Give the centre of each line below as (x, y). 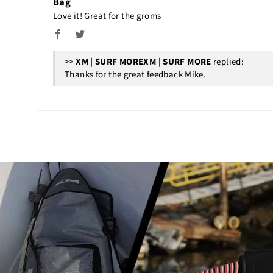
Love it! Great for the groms (107, 16)
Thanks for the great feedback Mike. (136, 75)
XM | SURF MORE (177, 62)
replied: (227, 62)
